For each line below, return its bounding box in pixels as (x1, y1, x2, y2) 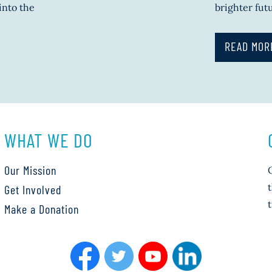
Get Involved (4, 182, 61, 197)
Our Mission (4, 162, 56, 177)
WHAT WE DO (4, 127, 93, 151)
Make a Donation (4, 201, 79, 216)
